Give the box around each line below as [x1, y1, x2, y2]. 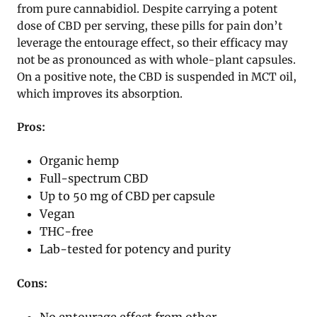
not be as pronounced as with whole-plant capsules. [17, 52, 296, 67]
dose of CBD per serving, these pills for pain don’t [17, 18, 282, 33]
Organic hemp [40, 153, 120, 168]
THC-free [40, 224, 94, 238]
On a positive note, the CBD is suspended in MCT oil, [17, 69, 296, 83]
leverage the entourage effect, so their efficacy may [17, 35, 288, 50]
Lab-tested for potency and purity [40, 241, 231, 256]
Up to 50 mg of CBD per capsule [40, 188, 216, 203]
